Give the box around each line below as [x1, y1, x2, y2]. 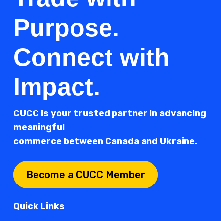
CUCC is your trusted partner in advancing [13, 108, 207, 119]
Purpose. [13, 14, 120, 42]
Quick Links [13, 201, 65, 212]
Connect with [13, 43, 170, 72]
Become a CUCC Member [26, 169, 146, 181]
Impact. [13, 73, 101, 101]
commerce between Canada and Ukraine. [13, 136, 198, 147]
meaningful [13, 122, 65, 133]
